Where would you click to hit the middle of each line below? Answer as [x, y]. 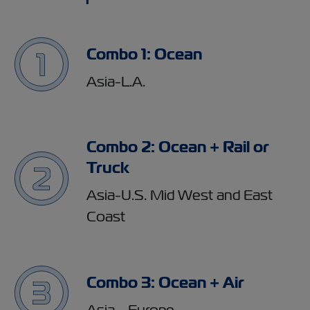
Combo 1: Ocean [144, 54]
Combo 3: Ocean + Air [165, 282]
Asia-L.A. [116, 81]
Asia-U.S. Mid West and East [180, 195]
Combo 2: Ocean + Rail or [178, 147]
